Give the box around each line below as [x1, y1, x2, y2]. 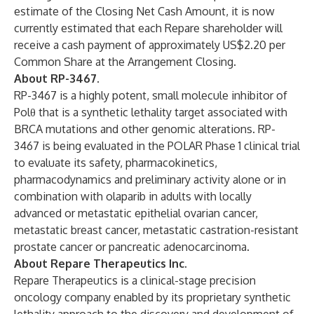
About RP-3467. [14, 71, 100, 86]
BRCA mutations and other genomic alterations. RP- [14, 122, 275, 136]
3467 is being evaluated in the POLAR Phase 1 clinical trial [14, 139, 300, 153]
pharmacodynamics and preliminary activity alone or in [14, 172, 286, 186]
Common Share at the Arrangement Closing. [14, 55, 236, 69]
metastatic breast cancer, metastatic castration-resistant [14, 223, 299, 237]
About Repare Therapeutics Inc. [14, 257, 187, 271]
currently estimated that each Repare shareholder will [14, 21, 282, 35]
